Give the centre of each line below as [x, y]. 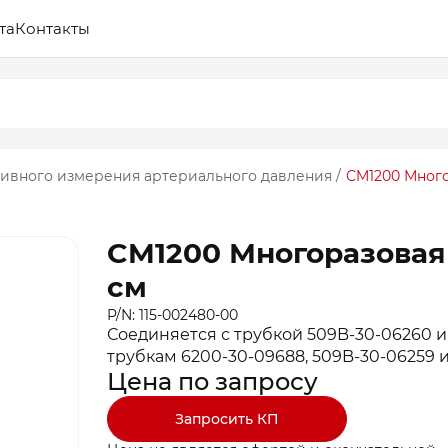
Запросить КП [227, 418]
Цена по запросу [212, 381]
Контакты [52, 28]
